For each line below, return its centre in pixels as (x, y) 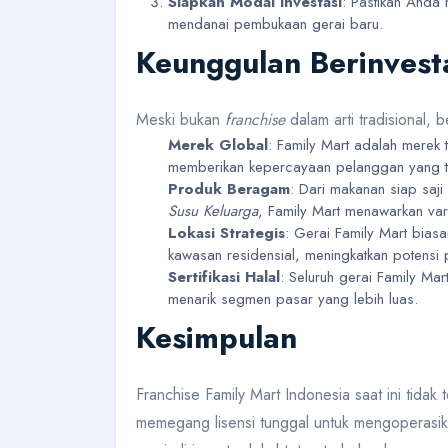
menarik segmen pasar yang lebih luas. (293, 299)
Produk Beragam (229, 189)
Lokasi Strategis (226, 233)
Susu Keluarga (213, 211)
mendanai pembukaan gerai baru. (275, 24)
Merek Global (218, 145)
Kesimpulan (216, 338)
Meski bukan (180, 120)
